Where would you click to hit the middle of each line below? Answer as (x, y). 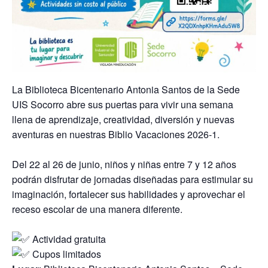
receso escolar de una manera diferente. (97, 209)
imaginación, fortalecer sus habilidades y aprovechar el (129, 194)
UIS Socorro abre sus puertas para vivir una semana (123, 105)
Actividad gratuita (68, 239)
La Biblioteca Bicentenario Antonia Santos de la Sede (126, 90)
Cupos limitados (66, 254)
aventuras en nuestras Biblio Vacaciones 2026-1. (116, 135)
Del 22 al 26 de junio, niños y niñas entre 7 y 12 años (124, 165)
